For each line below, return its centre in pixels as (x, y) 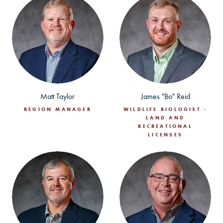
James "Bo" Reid (165, 97)
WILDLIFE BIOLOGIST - (166, 110)
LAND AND (165, 118)
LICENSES (165, 135)
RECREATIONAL (165, 126)
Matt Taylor (58, 97)
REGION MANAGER (57, 110)
